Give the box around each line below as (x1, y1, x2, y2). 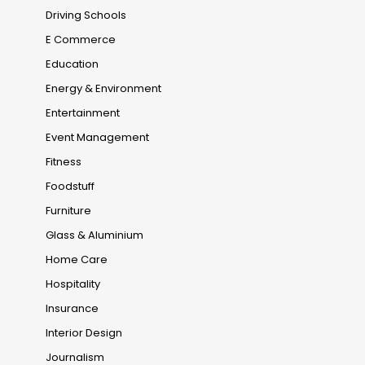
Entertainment (46, 105, 120, 121)
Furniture (46, 203, 91, 219)
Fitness (46, 154, 81, 170)
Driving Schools (46, 7, 126, 24)
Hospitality (46, 276, 100, 292)
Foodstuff (46, 178, 95, 195)
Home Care (46, 252, 108, 268)
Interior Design (46, 325, 122, 341)
